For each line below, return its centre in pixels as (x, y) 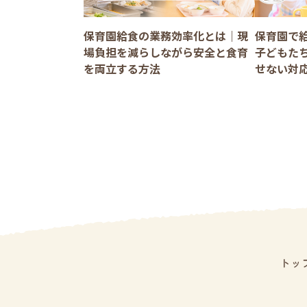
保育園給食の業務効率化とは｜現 (166, 35)
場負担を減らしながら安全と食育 (166, 52)
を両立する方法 (122, 68)
